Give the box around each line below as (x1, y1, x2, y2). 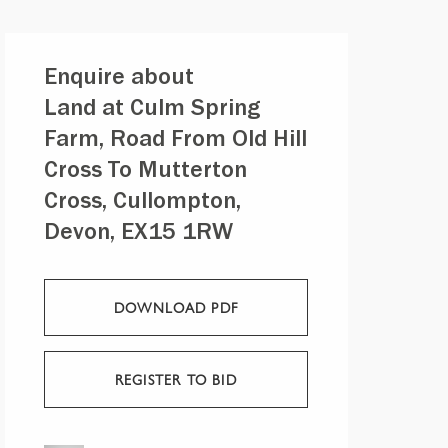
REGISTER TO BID (114, 369, 237, 389)
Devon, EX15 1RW (43, 223, 233, 247)
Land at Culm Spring (43, 99, 261, 123)
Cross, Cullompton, (43, 192, 241, 216)
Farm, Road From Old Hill (43, 130, 307, 154)
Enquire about (43, 68, 194, 92)
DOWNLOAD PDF (113, 297, 238, 317)
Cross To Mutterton (43, 161, 247, 185)
